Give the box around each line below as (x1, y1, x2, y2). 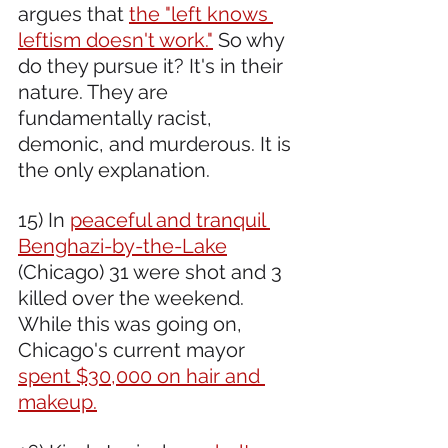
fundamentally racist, (18, 105, 217, 130)
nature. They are (18, 79, 173, 104)
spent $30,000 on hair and (18, 363, 265, 388)
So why (213, 27, 289, 52)
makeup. (18, 389, 97, 414)
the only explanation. (18, 157, 210, 182)
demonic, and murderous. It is (18, 131, 296, 156)
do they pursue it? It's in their (18, 53, 288, 78)
